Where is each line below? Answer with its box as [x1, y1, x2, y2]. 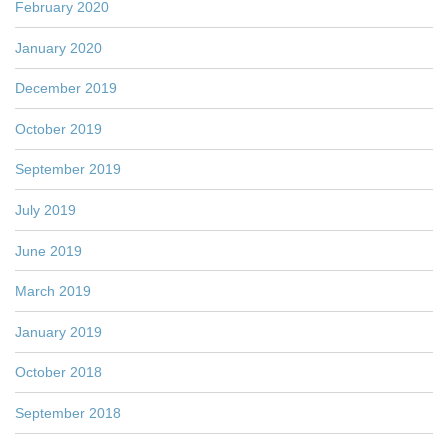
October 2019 [15, 120, 102, 137]
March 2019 [15, 283, 91, 300]
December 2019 [15, 80, 117, 97]
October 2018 [15, 364, 102, 381]
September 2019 [15, 161, 121, 178]
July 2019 [15, 202, 76, 219]
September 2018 [15, 405, 121, 422]
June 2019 [15, 242, 82, 259]
